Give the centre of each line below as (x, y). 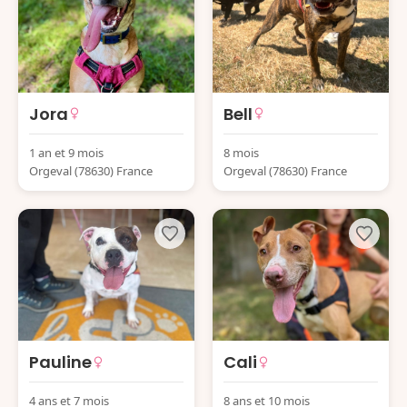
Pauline (60, 362)
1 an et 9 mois (66, 152)
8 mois (241, 152)
